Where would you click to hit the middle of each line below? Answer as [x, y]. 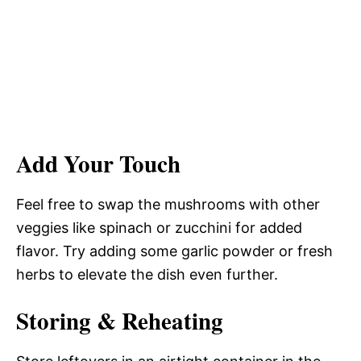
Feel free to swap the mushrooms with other [168, 204]
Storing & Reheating [120, 320]
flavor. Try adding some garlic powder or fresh [174, 251]
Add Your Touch [98, 163]
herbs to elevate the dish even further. [147, 274]
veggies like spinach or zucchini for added [159, 227]
